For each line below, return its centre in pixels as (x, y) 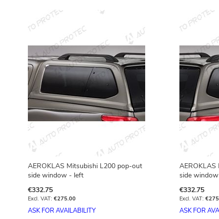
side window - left (56, 175)
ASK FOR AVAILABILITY (62, 211)
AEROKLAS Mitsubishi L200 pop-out (85, 166)
